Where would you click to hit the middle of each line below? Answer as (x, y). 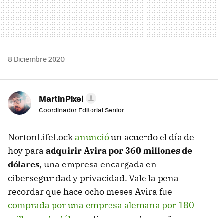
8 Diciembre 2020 (36, 59)
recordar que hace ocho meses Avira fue (90, 191)
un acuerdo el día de (152, 137)
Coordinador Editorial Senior (82, 109)
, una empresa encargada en (98, 164)
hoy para (27, 150)
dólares (24, 164)
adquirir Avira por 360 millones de (119, 150)
